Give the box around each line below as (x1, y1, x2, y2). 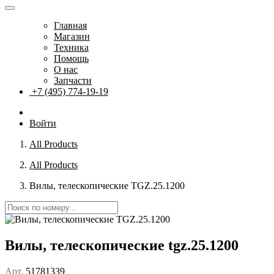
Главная (54, 20, 87, 31)
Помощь (54, 53, 89, 64)
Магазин (54, 31, 90, 42)
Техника (54, 42, 89, 53)
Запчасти (54, 75, 92, 86)
